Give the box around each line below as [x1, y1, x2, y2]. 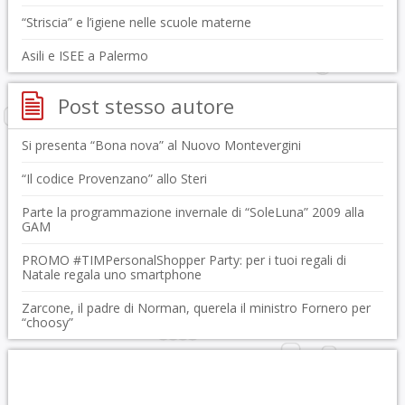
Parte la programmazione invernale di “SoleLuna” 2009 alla [21, 203, 364, 221]
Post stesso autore [57, 92, 234, 119]
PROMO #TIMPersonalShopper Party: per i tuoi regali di [21, 251, 346, 268]
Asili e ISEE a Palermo [21, 47, 148, 64]
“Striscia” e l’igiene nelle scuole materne [21, 14, 251, 31]
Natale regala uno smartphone [21, 266, 202, 283]
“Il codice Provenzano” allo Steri [21, 170, 207, 187]
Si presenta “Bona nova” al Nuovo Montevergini [21, 137, 301, 154]
